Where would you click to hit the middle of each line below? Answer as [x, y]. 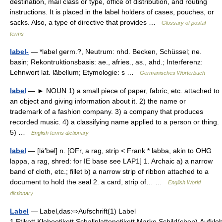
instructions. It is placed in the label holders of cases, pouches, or [112, 12]
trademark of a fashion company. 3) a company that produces [107, 111]
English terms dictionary [60, 133]
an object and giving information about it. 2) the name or [98, 101]
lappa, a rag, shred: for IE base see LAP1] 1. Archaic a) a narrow [111, 161]
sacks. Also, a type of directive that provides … [86, 22]
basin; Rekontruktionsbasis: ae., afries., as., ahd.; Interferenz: [106, 62]
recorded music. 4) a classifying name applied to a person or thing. [114, 122]
